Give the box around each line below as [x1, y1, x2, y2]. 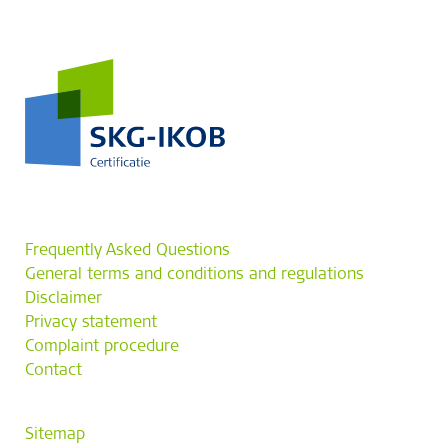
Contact [25, 363, 82, 379]
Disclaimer [25, 291, 102, 307]
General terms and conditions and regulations [25, 267, 364, 283]
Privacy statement [25, 315, 157, 331]
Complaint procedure [25, 339, 179, 355]
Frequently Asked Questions [25, 243, 230, 259]
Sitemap [25, 427, 85, 443]
